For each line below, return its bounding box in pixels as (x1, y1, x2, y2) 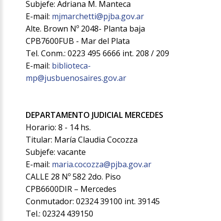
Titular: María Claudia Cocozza (26, 134, 138, 146)
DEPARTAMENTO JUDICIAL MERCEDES (26, 110, 164, 121)
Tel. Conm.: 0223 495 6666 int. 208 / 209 (26, 48, 170, 59)
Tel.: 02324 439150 (26, 208, 94, 220)
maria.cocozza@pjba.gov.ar (52, 159, 152, 170)
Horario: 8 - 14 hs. (26, 122, 91, 133)
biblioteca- (52, 60, 91, 72)
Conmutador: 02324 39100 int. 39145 (26, 196, 160, 207)
